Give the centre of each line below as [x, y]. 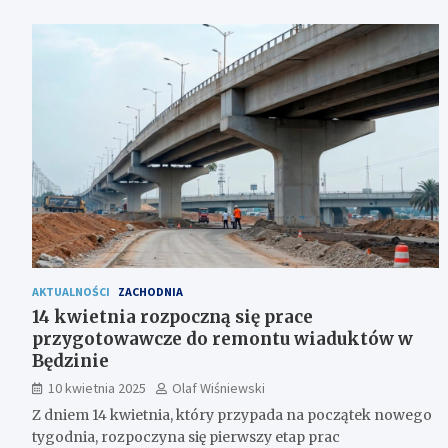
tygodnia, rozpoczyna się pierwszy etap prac [186, 436]
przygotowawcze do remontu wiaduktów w [222, 338]
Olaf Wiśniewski [218, 387]
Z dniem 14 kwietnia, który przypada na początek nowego [232, 414]
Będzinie [70, 360]
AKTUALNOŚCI [71, 291]
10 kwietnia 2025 [97, 387]
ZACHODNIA [150, 291]
